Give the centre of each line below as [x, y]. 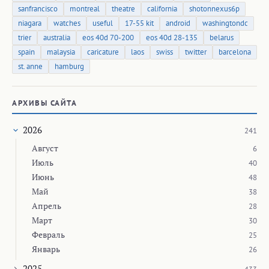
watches [67, 23]
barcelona [235, 52]
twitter [196, 52]
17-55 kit [139, 23]
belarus [222, 37]
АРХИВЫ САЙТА [44, 103]
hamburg [69, 66]
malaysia [61, 52]
